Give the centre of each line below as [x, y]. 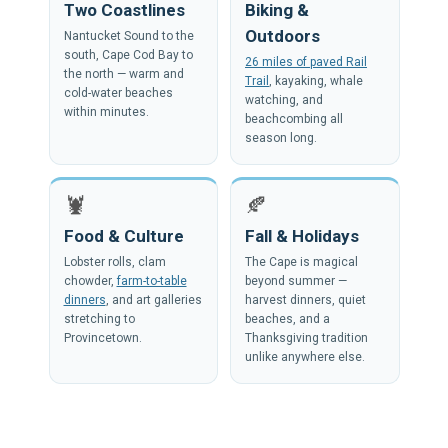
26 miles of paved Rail [306, 61]
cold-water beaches [118, 92]
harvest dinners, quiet [305, 299]
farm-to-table [151, 280]
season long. [281, 137]
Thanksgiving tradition [306, 337]
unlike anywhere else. [305, 356]
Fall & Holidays [302, 235]
